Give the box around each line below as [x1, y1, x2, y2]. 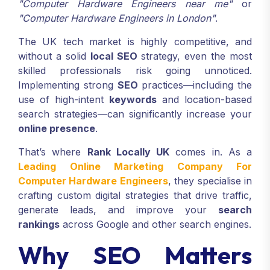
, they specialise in [168, 175, 253, 187]
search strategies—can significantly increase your [18, 108, 252, 120]
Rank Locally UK [87, 146, 169, 158]
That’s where [18, 146, 87, 158]
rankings [18, 218, 60, 230]
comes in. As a [169, 146, 252, 158]
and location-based [157, 93, 252, 105]
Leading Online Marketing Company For [18, 160, 252, 172]
